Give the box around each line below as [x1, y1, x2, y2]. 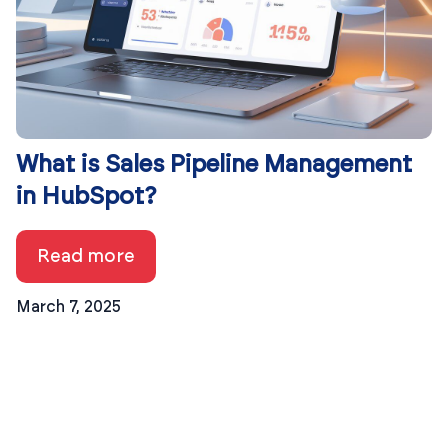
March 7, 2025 [16, 297, 121, 316]
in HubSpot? [16, 185, 157, 209]
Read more [37, 245, 135, 267]
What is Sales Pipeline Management [16, 153, 412, 177]
